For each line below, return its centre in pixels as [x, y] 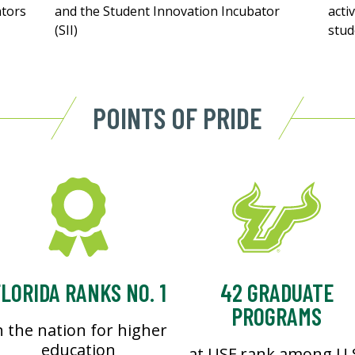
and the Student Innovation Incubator [167, 11]
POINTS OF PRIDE [177, 118]
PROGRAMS [277, 317]
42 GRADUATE [277, 293]
